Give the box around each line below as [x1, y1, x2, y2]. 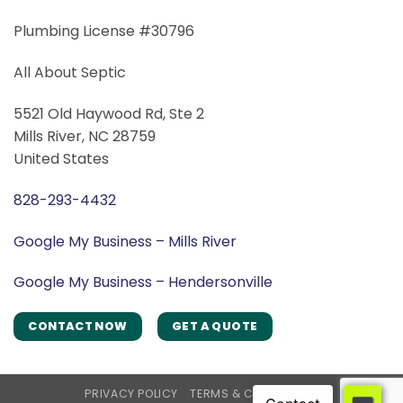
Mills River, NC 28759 [13, 125, 156, 147]
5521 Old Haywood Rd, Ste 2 [13, 103, 204, 124]
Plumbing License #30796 [13, 21, 194, 42]
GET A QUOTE [172, 318, 258, 335]
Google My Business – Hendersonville [13, 272, 273, 293]
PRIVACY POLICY [85, 385, 179, 401]
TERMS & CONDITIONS [190, 385, 318, 401]
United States [13, 148, 109, 169]
